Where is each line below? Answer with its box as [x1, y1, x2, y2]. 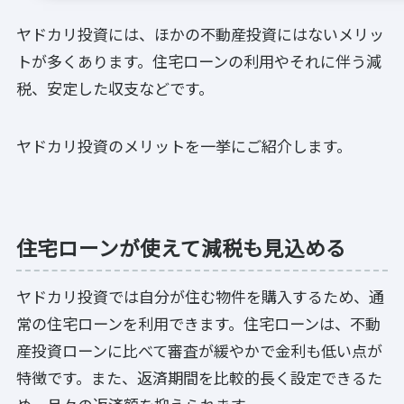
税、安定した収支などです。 [16, 76, 214, 99]
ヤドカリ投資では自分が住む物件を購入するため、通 [16, 285, 384, 308]
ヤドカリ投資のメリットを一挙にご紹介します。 [16, 134, 352, 158]
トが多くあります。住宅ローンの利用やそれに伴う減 [16, 49, 381, 72]
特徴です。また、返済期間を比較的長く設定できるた [16, 366, 382, 390]
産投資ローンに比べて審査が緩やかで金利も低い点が [16, 339, 382, 363]
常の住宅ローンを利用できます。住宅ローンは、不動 [16, 312, 381, 335]
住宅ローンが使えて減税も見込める [16, 232, 346, 262]
